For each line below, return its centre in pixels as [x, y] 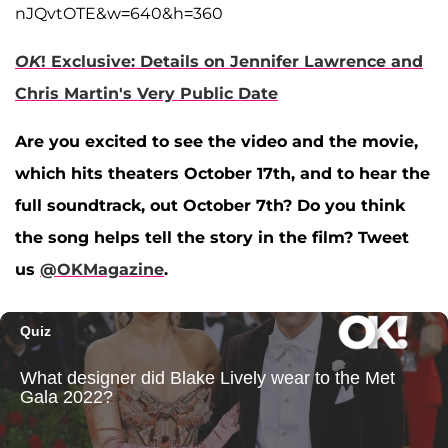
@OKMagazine [102, 270]
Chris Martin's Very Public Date [146, 94]
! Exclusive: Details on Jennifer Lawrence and [232, 62]
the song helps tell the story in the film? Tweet [212, 238]
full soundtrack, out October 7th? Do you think [210, 206]
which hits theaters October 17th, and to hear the [222, 174]
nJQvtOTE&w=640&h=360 [119, 14]
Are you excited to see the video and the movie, [216, 142]
